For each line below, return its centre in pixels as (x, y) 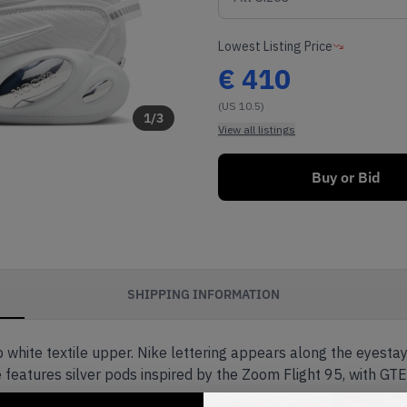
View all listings (257, 129)
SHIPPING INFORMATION (203, 294)
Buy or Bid (346, 177)
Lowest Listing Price (275, 46)
